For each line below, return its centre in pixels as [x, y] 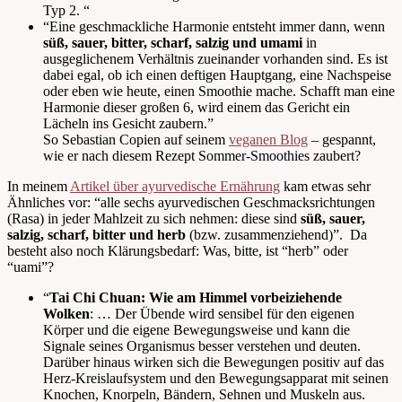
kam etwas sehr [325, 187]
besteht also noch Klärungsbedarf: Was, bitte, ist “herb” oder [178, 251]
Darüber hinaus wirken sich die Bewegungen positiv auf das [214, 363]
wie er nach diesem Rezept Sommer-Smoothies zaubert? [202, 156]
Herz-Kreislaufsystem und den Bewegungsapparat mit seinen [216, 379]
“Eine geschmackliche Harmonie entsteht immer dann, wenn [214, 27]
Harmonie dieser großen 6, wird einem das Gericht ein [197, 108]
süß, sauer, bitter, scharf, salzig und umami [173, 43]
